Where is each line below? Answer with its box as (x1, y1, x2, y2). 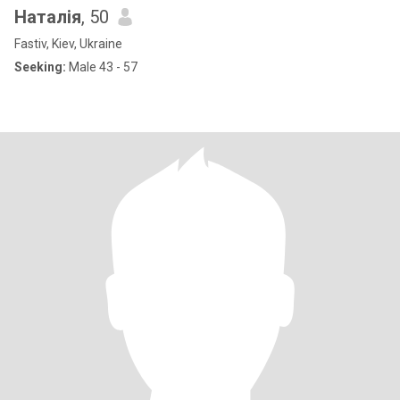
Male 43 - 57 (66, 60, 137, 74)
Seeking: (14, 60, 66, 74)
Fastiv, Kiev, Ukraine (14, 37, 122, 51)
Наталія (14, 6, 81, 28)
